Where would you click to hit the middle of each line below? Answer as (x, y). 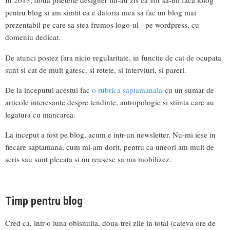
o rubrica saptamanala (127, 90)
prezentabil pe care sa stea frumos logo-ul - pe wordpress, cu (102, 25)
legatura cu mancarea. (40, 114)
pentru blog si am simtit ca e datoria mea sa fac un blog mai (101, 13)
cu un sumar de (188, 90)
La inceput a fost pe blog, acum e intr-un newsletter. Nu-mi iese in (110, 134)
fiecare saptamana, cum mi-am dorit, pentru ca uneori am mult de (110, 147)
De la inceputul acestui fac (49, 90)
